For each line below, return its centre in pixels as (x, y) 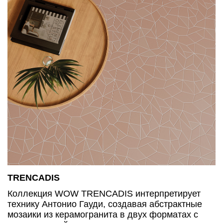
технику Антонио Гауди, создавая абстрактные (105, 204)
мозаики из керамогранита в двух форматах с (103, 214)
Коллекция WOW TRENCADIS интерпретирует (104, 193)
